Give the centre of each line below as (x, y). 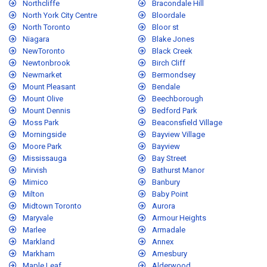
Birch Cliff (169, 63)
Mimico (35, 182)
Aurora (164, 206)
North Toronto (46, 27)
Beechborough (178, 99)
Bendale (166, 87)
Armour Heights (179, 218)
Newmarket (42, 75)
